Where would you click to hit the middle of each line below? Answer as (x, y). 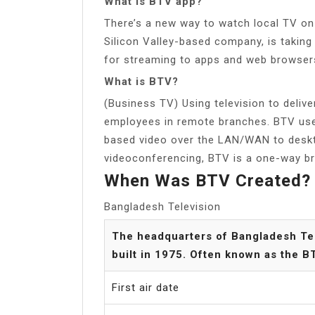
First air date (146, 287)
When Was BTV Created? (207, 180)
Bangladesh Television (162, 206)
